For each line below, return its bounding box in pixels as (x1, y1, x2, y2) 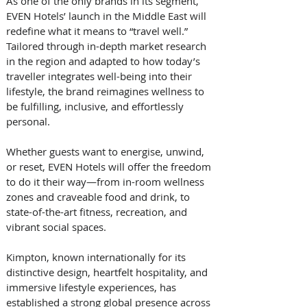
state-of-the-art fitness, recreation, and (6, 204, 190, 219)
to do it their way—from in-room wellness (6, 174, 207, 188)
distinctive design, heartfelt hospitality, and (6, 265, 210, 279)
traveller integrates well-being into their (6, 69, 195, 83)
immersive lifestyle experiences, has (6, 280, 179, 294)
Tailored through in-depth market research (6, 38, 209, 53)
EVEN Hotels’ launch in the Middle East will (6, 8, 209, 23)
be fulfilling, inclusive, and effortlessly (6, 99, 186, 113)
